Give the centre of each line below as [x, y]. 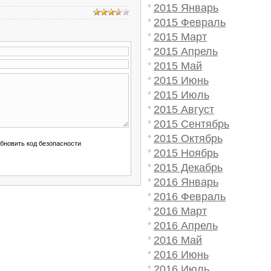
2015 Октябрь [188, 139]
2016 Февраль [190, 197]
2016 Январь [186, 182]
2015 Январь [186, 8]
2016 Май [178, 240]
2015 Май [178, 66]
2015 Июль [181, 95]
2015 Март [180, 37]
